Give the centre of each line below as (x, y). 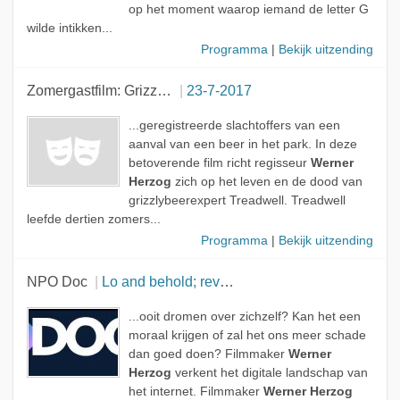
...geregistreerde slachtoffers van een (234, 126)
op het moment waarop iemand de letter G (248, 10)
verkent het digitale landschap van (269, 373)
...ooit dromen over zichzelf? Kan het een (244, 317)
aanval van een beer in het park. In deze (242, 145)
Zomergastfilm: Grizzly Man (164, 91)
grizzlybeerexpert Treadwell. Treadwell (237, 201)
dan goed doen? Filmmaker (208, 354)
